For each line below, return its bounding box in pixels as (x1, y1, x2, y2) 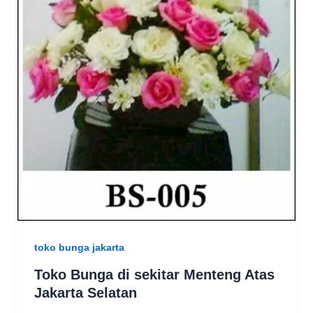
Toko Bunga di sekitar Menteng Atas (34, 267, 275, 283)
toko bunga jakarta (34, 241, 124, 253)
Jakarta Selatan (34, 285, 137, 301)
